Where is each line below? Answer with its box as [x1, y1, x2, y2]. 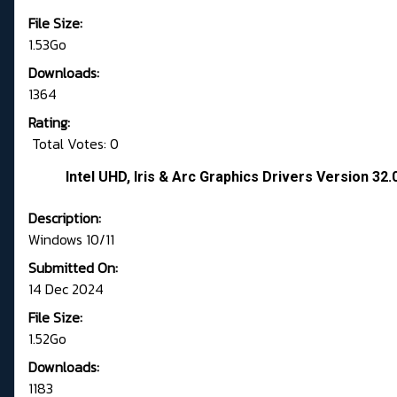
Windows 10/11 [28, 229, 114, 251]
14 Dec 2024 [28, 278, 104, 300]
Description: [28, 207, 101, 230]
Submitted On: [28, 257, 118, 279]
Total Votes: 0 [28, 133, 119, 155]
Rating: [28, 112, 70, 134]
